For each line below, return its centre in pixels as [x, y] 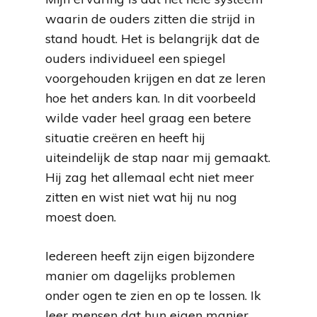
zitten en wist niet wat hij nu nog [141, 197]
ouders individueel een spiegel [136, 58]
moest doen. [81, 217]
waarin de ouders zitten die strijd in [150, 19]
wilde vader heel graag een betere [148, 118]
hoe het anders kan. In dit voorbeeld [151, 98]
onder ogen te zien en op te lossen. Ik [153, 295]
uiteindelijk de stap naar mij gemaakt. [158, 157]
